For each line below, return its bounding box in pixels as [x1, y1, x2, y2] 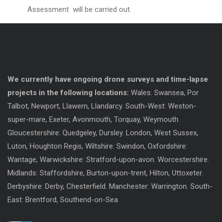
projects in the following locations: [7, 88, 129, 97]
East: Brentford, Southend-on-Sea [7, 195, 118, 204]
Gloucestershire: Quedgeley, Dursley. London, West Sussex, [7, 128, 198, 137]
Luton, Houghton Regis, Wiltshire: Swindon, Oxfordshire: [7, 141, 187, 151]
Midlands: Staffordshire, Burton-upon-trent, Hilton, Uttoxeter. [7, 168, 203, 177]
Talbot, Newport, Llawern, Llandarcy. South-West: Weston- [7, 101, 196, 111]
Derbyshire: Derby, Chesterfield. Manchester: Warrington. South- [7, 181, 213, 191]
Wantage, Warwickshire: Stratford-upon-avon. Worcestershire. [7, 155, 209, 164]
